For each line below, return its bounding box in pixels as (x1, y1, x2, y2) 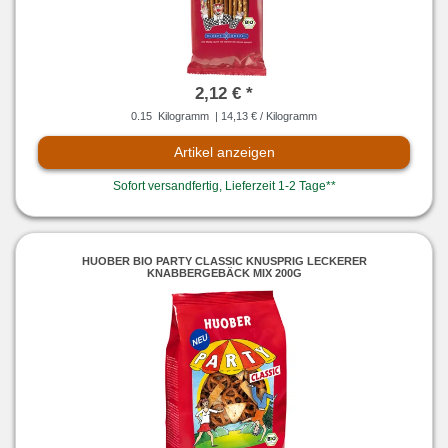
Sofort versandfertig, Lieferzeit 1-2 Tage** (112, 178, 336, 193)
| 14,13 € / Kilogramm (212, 109, 317, 122)
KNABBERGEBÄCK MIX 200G (146, 267, 302, 280)
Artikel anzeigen (173, 143, 275, 160)
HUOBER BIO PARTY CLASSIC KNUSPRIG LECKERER (81, 255, 367, 268)
